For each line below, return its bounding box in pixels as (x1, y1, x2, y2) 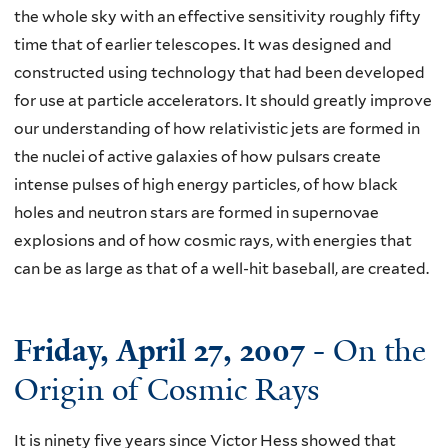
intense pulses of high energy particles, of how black (14, 174, 398, 194)
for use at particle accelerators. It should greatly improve (14, 90, 432, 110)
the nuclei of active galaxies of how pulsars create (14, 146, 381, 166)
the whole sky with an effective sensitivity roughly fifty (14, 6, 421, 26)
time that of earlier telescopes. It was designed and (14, 34, 392, 54)
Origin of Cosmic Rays (14, 370, 320, 411)
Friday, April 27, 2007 (14, 331, 305, 372)
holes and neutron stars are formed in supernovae (14, 202, 379, 222)
